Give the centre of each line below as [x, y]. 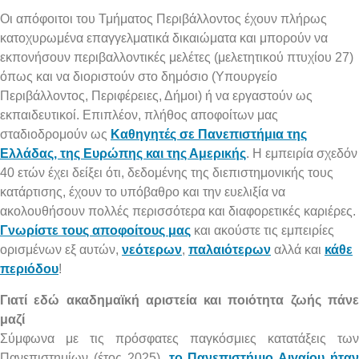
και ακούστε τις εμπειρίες [262, 231]
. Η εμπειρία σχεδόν [302, 154]
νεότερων [152, 250]
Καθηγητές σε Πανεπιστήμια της [209, 135]
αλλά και [298, 250]
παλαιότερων [230, 250]
